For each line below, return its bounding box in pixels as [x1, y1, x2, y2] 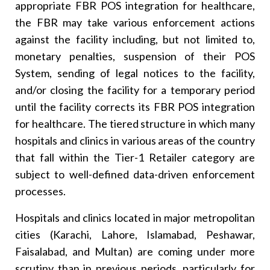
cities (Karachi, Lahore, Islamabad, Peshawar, [15, 228, 255, 242]
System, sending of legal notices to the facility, [15, 66, 255, 80]
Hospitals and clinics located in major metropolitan [15, 211, 255, 225]
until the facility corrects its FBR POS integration [15, 100, 255, 114]
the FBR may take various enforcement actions [15, 16, 255, 30]
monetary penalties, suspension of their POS [15, 49, 255, 63]
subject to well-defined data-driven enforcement [15, 168, 255, 181]
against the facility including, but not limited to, [15, 33, 255, 46]
